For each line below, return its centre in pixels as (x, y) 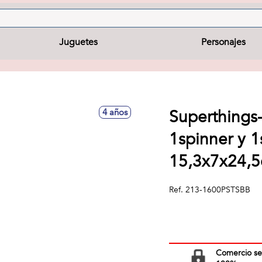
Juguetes (78, 42)
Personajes (224, 42)
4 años (115, 112)
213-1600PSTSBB (218, 190)
